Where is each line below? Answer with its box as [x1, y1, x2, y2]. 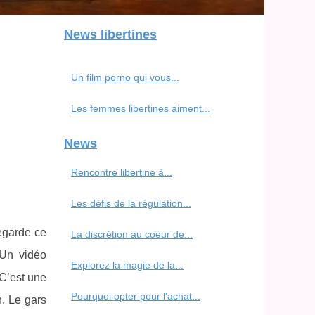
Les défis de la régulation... [71, 197, 191, 209]
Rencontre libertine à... [71, 166, 172, 178]
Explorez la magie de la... [71, 259, 184, 271]
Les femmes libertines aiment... [71, 102, 210, 114]
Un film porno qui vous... [71, 71, 179, 83]
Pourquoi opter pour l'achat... [71, 290, 200, 302]
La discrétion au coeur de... [71, 228, 193, 240]
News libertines [64, 27, 157, 41]
